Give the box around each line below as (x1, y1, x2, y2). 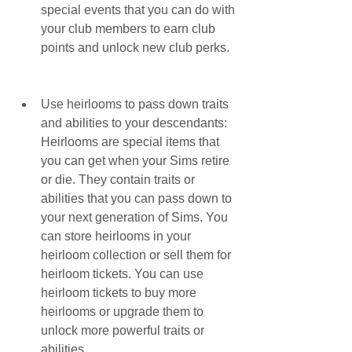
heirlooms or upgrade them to (41, 305, 203, 318)
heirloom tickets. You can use (41, 267, 203, 280)
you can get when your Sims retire (41, 154, 229, 167)
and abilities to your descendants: (41, 116, 227, 130)
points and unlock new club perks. (41, 41, 229, 54)
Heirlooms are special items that (41, 135, 219, 148)
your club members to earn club (41, 22, 215, 35)
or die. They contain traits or (41, 173, 195, 186)
